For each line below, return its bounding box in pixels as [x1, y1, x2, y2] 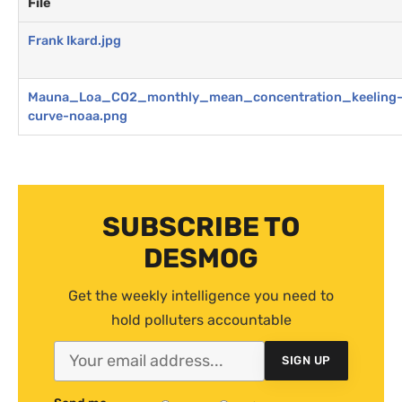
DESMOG [144, 241, 258, 275]
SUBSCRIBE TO [102, 210, 300, 243]
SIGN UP [282, 354, 331, 368]
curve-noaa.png [28, 108, 127, 124]
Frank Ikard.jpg [28, 32, 121, 48]
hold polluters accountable [110, 310, 292, 328]
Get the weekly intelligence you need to [68, 286, 334, 304]
